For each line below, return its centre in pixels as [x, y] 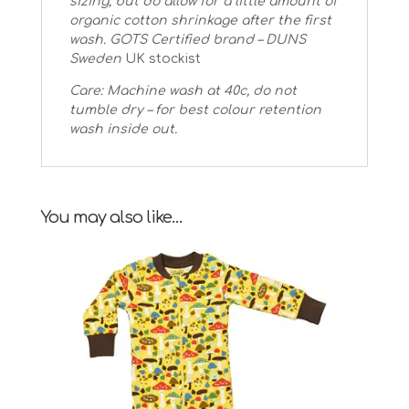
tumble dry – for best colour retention [195, 110]
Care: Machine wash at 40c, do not [183, 90]
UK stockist [161, 58]
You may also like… [111, 217]
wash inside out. [125, 129]
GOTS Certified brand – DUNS [207, 39]
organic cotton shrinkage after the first [200, 20]
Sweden [95, 58]
